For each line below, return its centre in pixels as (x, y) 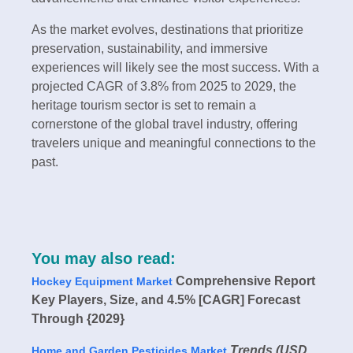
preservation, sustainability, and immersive (150, 48)
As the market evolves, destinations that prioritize (167, 29)
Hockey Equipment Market (102, 281)
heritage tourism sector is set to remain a (144, 105)
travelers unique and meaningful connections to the (174, 143)
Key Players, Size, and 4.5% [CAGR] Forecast (166, 299)
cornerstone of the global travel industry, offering (165, 124)
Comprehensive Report (244, 281)
